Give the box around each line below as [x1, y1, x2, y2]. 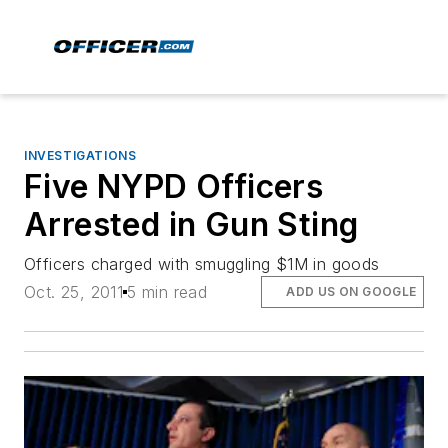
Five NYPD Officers [24, 167, 324, 206]
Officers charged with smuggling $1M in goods [24, 254, 380, 274]
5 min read [127, 282, 208, 303]
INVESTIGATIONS [24, 148, 137, 163]
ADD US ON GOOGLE [286, 284, 417, 300]
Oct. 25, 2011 [24, 282, 124, 303]
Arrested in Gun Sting [24, 205, 359, 244]
